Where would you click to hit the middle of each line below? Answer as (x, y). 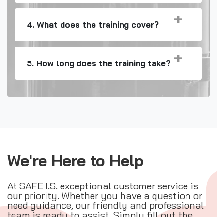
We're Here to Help (76, 160)
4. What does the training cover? (93, 25)
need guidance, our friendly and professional (106, 205)
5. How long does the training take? (99, 63)
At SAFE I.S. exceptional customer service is (103, 186)
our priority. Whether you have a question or (105, 195)
